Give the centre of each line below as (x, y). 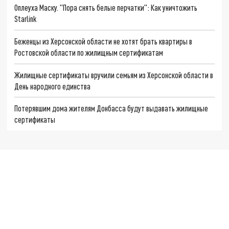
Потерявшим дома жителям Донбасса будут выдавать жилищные (111, 108)
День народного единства (53, 86)
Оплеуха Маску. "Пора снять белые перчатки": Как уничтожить (106, 8)
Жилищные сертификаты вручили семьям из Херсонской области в (114, 75)
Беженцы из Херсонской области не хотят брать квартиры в (104, 41)
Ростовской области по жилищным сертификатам (89, 52)
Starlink (26, 19)
